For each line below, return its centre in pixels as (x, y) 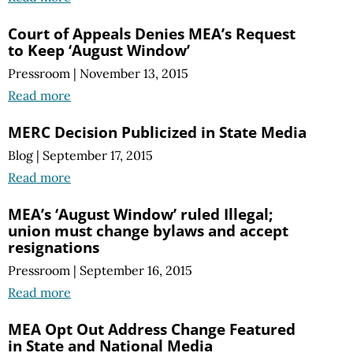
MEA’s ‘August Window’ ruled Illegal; (140, 214)
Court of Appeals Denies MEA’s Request (152, 33)
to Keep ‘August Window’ (99, 50)
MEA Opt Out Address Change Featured (152, 329)
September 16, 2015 (136, 271)
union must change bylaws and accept (148, 231)
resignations (54, 247)
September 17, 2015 (98, 156)
